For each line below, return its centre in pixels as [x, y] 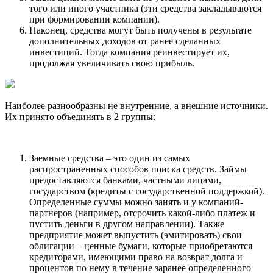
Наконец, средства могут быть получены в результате [140, 30]
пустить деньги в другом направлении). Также [127, 224]
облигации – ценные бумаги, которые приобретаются [141, 246]
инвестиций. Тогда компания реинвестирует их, [129, 52]
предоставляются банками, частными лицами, [125, 180]
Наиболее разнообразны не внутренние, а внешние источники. [136, 105]
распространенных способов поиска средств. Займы [138, 169]
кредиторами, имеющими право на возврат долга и [136, 257]
